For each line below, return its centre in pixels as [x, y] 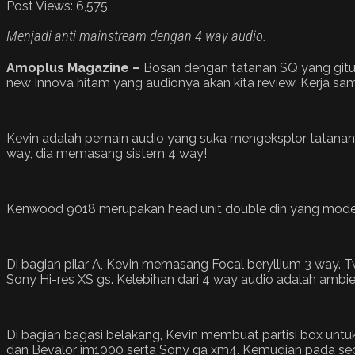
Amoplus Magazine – [75, 68]
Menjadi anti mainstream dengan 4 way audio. [136, 37]
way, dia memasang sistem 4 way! [107, 154]
